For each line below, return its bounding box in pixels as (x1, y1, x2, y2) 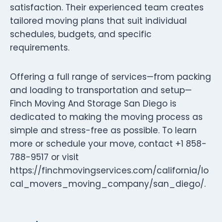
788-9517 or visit (10, 151, 79, 163)
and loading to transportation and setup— (10, 84, 192, 96)
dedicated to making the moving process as (10, 111, 203, 123)
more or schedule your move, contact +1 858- (10, 137, 207, 150)
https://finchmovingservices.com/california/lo (10, 164, 209, 176)
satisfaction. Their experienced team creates (10, 1, 204, 13)
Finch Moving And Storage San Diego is (10, 97, 176, 110)
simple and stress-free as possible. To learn (10, 124, 197, 136)
